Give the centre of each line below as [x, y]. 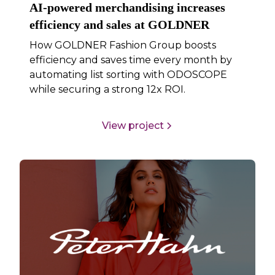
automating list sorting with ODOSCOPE [129, 74]
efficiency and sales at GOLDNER [120, 24]
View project [133, 126]
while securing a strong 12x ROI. [108, 89]
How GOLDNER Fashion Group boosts [123, 45]
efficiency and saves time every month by [131, 60]
